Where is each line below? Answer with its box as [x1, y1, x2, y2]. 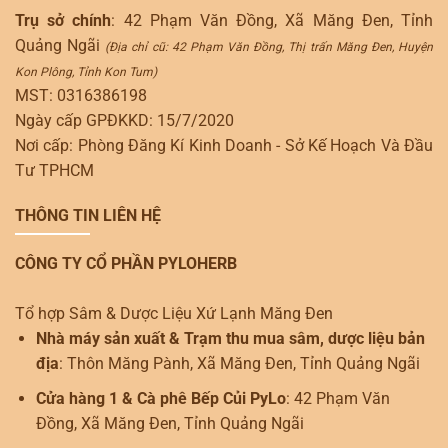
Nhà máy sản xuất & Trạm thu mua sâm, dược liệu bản [35, 329, 425, 349]
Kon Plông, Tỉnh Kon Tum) [15, 65, 157, 80]
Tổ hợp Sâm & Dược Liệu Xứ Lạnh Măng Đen [15, 304, 333, 324]
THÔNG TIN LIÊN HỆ [15, 206, 161, 226]
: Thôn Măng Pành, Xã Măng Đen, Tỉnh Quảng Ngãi [58, 354, 420, 374]
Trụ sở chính [15, 11, 112, 31]
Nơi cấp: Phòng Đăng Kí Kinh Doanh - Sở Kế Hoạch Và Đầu [15, 136, 433, 156]
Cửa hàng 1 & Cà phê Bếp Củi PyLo [35, 388, 286, 408]
